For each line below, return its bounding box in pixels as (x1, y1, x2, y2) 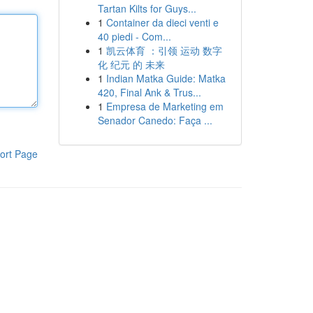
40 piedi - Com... (97, 29, 171, 43)
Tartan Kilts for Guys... (97, 1, 196, 15)
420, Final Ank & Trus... (97, 85, 201, 99)
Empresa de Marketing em (105, 99, 224, 113)
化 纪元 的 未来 (97, 57, 165, 71)
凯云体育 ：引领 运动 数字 (105, 43, 222, 57)
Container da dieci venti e (105, 15, 219, 29)
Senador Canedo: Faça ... (97, 113, 212, 127)
